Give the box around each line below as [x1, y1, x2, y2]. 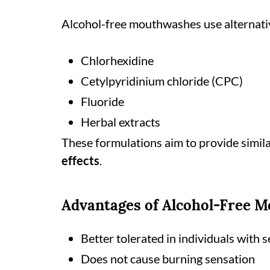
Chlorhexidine [81, 53, 154, 67]
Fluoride [81, 94, 124, 108]
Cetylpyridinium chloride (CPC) [81, 74, 243, 88]
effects [61, 153, 99, 168]
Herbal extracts [81, 115, 160, 129]
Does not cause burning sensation [81, 251, 255, 266]
